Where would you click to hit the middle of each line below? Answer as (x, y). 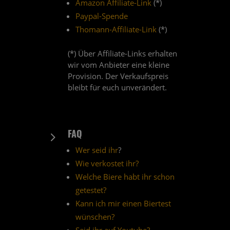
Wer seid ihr (97, 150)
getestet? (91, 190)
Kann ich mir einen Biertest (123, 204)
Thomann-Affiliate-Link (116, 30)
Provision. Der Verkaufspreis (118, 76)
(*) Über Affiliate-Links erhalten (122, 54)
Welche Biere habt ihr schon (125, 177)
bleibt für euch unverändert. (117, 88)
